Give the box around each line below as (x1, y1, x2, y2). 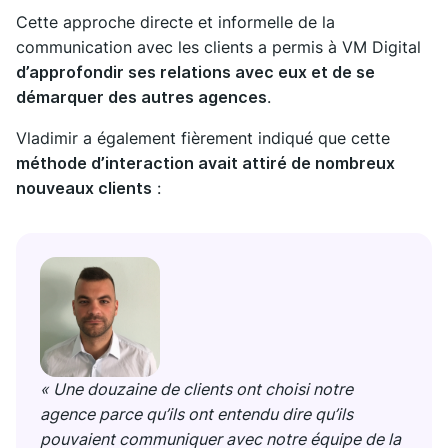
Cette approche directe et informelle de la (16, 12, 335, 33)
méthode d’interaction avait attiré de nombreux (16, 153, 395, 174)
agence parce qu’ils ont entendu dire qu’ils (40, 404, 353, 425)
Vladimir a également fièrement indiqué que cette (16, 128, 390, 149)
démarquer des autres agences (16, 87, 267, 108)
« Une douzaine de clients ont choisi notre (40, 379, 353, 400)
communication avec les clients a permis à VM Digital (16, 37, 421, 58)
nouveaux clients (16, 178, 152, 199)
